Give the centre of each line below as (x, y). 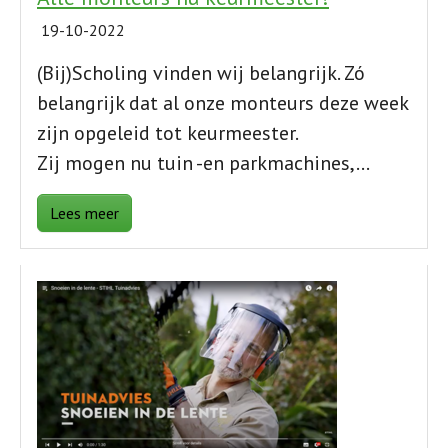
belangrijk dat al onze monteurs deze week (222, 103)
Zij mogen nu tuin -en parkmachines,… (203, 163)
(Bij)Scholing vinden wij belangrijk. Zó (201, 73)
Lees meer (84, 213)
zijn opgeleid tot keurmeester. (168, 133)
